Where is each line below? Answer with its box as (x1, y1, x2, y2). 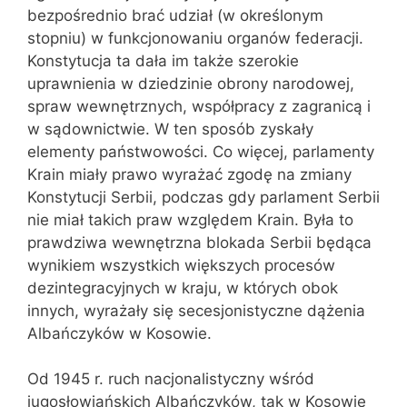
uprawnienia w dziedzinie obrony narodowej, (27, 74, 354, 93)
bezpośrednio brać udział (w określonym (27, 5, 323, 25)
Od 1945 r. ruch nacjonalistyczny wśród (27, 370, 314, 388)
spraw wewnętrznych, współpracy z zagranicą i (27, 96, 371, 115)
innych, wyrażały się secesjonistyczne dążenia (27, 301, 365, 320)
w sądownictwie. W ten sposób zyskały (27, 119, 313, 138)
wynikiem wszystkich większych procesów (27, 255, 335, 274)
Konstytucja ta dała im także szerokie (27, 51, 299, 70)
